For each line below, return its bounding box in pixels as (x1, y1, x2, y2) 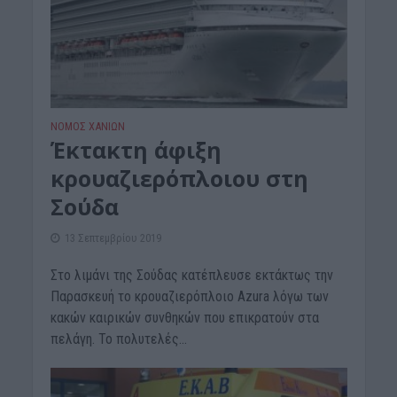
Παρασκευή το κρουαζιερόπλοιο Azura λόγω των (50, 288, 329, 306)
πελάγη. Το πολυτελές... (50, 331, 187, 348)
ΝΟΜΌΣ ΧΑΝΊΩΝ (50, 120, 125, 134)
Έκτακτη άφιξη (50, 135, 222, 166)
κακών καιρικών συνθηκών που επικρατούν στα (50, 309, 319, 327)
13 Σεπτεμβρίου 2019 (64, 231, 161, 245)
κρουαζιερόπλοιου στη (50, 163, 308, 194)
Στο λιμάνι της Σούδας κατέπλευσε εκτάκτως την (50, 267, 333, 284)
